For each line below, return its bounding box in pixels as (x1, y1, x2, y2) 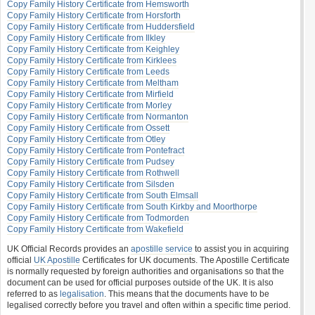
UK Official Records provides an (7, 244, 131, 254)
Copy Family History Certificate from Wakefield (7, 224, 184, 234)
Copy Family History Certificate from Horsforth (7, 11, 181, 20)
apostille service (131, 244, 193, 254)
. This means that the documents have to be (104, 289, 269, 299)
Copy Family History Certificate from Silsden (7, 179, 174, 189)
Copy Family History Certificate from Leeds (7, 67, 169, 77)
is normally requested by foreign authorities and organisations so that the (7, 266, 284, 276)
